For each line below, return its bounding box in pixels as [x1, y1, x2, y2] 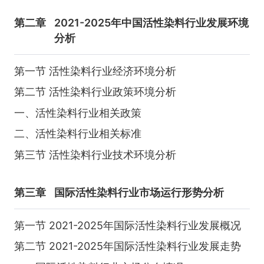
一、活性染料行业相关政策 [14, 106, 141, 119]
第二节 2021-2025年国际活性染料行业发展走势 [14, 240, 241, 253]
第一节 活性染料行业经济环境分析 [14, 64, 176, 77]
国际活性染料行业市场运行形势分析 [54, 186, 225, 199]
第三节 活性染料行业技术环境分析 [14, 148, 176, 161]
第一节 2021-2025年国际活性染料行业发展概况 [14, 219, 241, 232]
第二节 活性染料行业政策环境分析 [14, 85, 176, 98]
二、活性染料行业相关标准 [14, 127, 141, 140]
